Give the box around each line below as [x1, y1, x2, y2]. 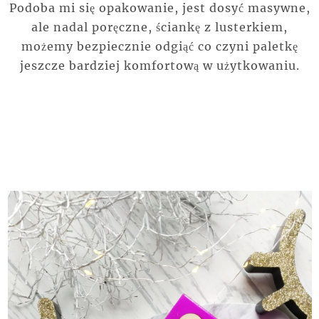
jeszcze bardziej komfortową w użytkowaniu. [19, 58, 300, 73]
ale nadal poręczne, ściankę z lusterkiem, [31, 19, 288, 34]
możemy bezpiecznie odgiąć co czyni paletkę [21, 38, 298, 53]
